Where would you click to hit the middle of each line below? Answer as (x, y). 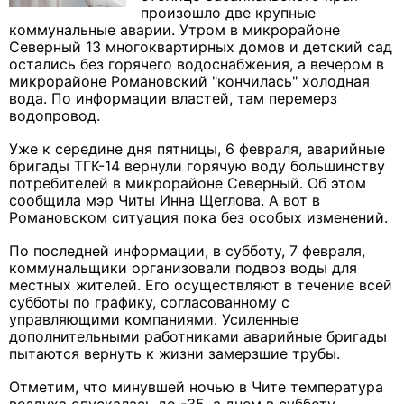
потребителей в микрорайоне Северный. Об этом (188, 184)
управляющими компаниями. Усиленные (154, 320)
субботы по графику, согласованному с (149, 303)
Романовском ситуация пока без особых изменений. (201, 218)
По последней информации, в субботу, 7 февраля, (187, 251)
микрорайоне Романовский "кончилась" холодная (189, 82)
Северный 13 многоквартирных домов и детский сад (201, 47)
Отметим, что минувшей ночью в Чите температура (196, 387)
